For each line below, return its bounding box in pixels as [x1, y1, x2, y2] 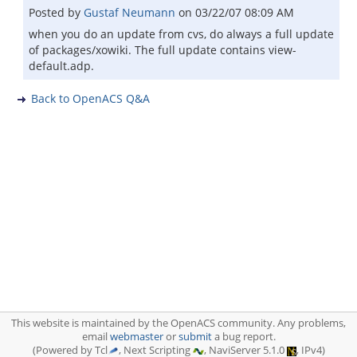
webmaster [109, 330, 163, 343]
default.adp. [29, 58, 94, 73]
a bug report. [211, 330, 276, 343]
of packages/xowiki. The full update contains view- [29, 42, 296, 57]
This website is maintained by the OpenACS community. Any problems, [11, 316, 346, 330]
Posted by [29, 5, 84, 20]
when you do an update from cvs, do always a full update [29, 26, 334, 41]
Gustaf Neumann [84, 5, 178, 20]
